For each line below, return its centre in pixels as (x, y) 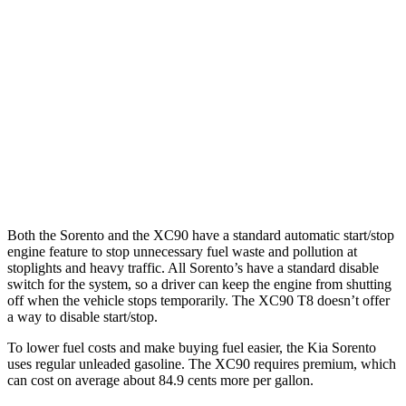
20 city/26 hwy (317, 176)
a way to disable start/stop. (82, 316)
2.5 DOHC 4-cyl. (188, 51)
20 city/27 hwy (317, 93)
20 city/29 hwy (317, 10)
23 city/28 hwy (317, 51)
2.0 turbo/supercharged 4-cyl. (188, 176)
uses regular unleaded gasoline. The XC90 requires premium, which (202, 363)
